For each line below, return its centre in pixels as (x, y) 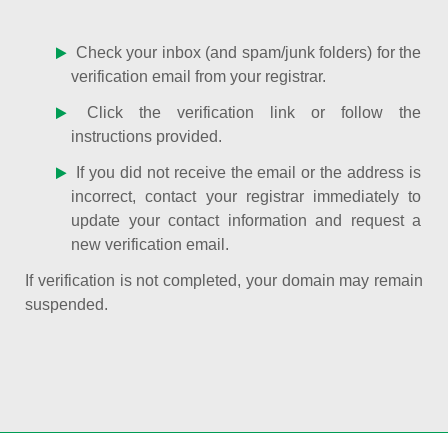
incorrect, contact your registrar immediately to (246, 196)
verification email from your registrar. (199, 76)
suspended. (66, 304)
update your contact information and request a (246, 220)
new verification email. (150, 244)
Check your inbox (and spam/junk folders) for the (246, 52)
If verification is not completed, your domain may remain (224, 280)
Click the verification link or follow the (246, 112)
